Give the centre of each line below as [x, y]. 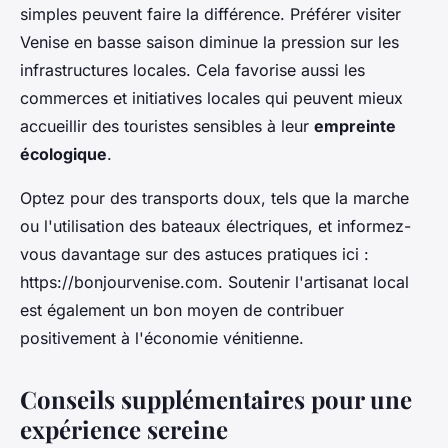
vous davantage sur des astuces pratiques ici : [194, 254]
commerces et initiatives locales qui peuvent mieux [211, 98]
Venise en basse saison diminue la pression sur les [209, 42]
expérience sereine [124, 429]
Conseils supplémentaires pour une [216, 399]
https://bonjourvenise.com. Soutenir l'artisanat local [214, 282]
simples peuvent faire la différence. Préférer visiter [210, 14]
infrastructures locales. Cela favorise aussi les [192, 70]
